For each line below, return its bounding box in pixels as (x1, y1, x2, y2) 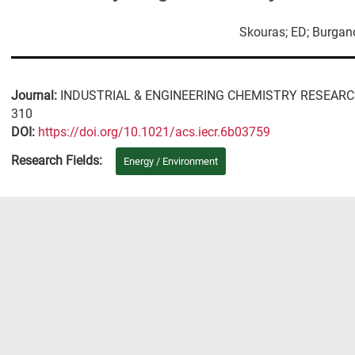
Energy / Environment (124, 155, 219, 168)
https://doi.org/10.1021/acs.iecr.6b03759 (37, 125, 270, 140)
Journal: (10, 89, 60, 104)
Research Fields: (10, 154, 102, 169)
